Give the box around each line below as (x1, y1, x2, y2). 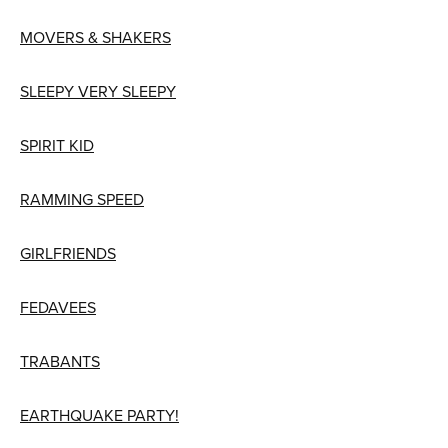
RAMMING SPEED (20, 187, 144, 210)
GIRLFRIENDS (20, 241, 116, 264)
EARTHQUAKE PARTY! (20, 403, 179, 426)
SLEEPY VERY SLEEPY (20, 79, 176, 102)
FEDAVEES (20, 295, 96, 318)
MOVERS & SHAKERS (20, 25, 171, 48)
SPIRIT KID (20, 133, 94, 156)
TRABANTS (20, 349, 100, 372)
